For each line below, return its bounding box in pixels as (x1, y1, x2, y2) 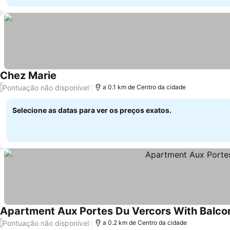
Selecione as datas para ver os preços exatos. (12, 106, 171, 114)
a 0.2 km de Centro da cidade (103, 219, 187, 226)
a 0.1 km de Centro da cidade (103, 83, 186, 91)
